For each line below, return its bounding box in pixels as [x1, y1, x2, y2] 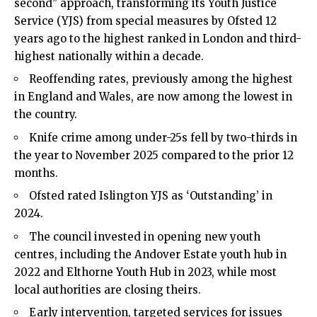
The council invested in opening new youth [29, 229, 260, 243]
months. [14, 166, 58, 180]
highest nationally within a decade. [14, 49, 204, 63]
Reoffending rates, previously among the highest [29, 72, 293, 86]
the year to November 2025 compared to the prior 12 [14, 148, 294, 162]
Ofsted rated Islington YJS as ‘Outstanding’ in [29, 189, 272, 203]
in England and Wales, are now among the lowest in [14, 90, 292, 104]
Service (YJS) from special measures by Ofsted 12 [14, 13, 277, 28]
